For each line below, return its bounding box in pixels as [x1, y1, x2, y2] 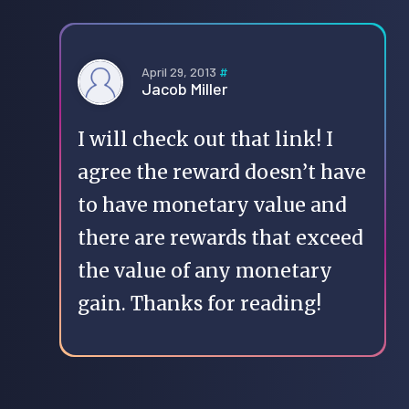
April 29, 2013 [142, 64, 219, 80]
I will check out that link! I [78, 126, 333, 152]
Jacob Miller [142, 79, 227, 100]
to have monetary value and [78, 192, 347, 217]
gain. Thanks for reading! [78, 290, 321, 316]
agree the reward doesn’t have [78, 159, 366, 184]
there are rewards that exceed [78, 225, 363, 250]
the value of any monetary [78, 257, 332, 283]
